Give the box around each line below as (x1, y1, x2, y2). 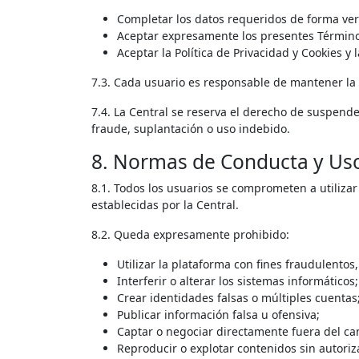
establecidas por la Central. (91, 196, 239, 212)
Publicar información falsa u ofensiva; (117, 306, 320, 322)
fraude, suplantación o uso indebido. (91, 120, 290, 136)
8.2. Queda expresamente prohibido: (91, 226, 289, 242)
